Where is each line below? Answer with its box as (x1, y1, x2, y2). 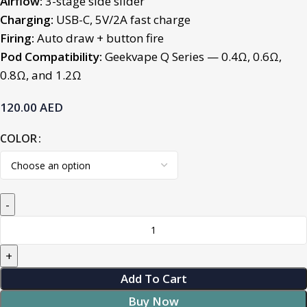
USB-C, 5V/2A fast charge (53, 11, 191, 27)
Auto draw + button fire (34, 29, 164, 46)
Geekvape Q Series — (102, 48, 221, 64)
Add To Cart (120, 270, 187, 286)
